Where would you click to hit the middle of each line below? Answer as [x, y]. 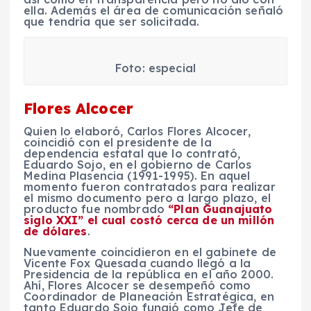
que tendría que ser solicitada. [112, 21]
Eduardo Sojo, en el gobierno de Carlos [138, 165]
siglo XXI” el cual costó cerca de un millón [149, 220]
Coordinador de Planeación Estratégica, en [149, 297]
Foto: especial [155, 68]
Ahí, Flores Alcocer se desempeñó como [137, 286]
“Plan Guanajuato [220, 209]
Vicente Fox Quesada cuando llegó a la [137, 263]
